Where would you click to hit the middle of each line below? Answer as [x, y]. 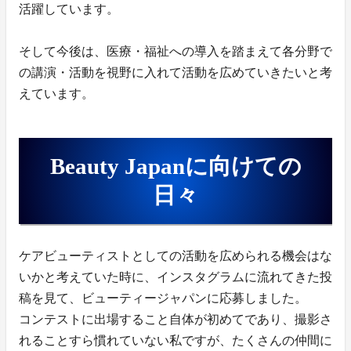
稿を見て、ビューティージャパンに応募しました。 [163, 299]
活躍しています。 [69, 9]
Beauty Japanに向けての [175, 166]
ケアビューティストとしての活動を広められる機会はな [175, 256]
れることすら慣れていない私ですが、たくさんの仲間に [175, 341]
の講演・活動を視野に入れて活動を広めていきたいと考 [175, 73]
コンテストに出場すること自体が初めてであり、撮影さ [175, 320]
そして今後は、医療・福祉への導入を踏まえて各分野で [175, 52]
